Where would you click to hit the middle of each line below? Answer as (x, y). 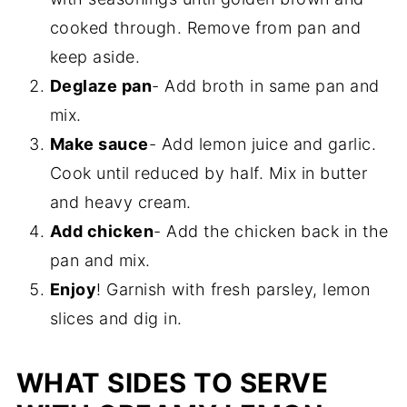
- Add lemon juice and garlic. (263, 144)
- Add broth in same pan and (266, 86)
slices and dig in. (116, 318)
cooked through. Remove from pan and (205, 28)
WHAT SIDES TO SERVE (172, 383)
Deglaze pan (101, 86)
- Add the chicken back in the (271, 231)
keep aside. (95, 57)
